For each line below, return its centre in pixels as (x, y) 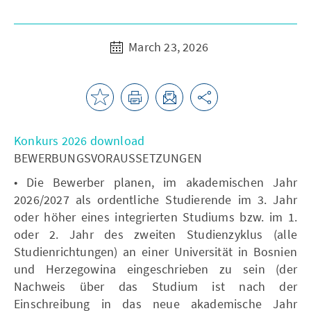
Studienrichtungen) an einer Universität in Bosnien (155, 251)
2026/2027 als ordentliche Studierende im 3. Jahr (155, 199)
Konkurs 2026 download (79, 140)
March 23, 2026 (167, 47)
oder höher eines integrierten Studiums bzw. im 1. (155, 217)
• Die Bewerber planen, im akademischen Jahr (155, 182)
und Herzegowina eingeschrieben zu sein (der (155, 269)
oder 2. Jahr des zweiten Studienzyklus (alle (155, 234)
